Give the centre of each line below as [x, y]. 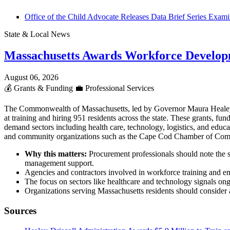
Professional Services [119, 88]
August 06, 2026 [31, 78]
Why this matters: [56, 154]
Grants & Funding [43, 88]
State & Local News [37, 34]
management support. [59, 163]
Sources [20, 211]
